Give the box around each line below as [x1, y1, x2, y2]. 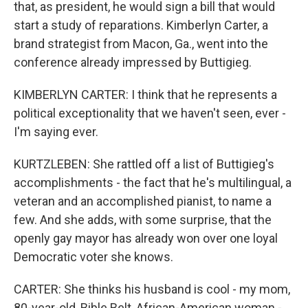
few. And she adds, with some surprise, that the [14, 212, 272, 227]
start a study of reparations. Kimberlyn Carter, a [14, 18, 268, 32]
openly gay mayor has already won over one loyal [14, 231, 278, 245]
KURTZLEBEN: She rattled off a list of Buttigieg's [14, 157, 274, 171]
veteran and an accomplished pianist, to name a [14, 194, 272, 208]
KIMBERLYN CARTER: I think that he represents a [14, 87, 277, 102]
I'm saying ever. [14, 124, 98, 139]
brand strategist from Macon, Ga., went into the [14, 36, 268, 51]
